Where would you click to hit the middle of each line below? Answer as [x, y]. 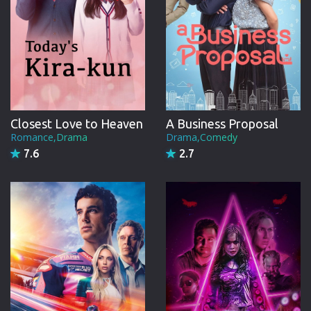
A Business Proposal [222, 123]
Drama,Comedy [202, 137]
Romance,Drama [49, 137]
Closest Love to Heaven [77, 123]
